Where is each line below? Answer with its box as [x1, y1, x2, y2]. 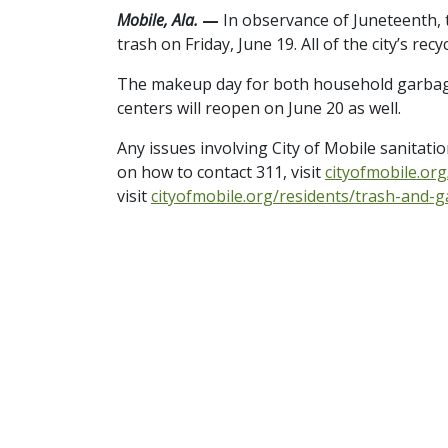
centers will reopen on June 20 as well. [117, 96, 401, 119]
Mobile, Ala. [117, 8, 198, 31]
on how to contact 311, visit [117, 160, 325, 183]
